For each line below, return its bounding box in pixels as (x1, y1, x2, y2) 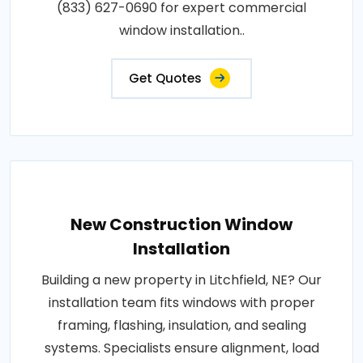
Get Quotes (129, 70, 202, 88)
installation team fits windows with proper (48, 293, 315, 313)
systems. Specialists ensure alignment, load (44, 339, 319, 358)
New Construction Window (70, 213, 293, 237)
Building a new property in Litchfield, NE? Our (41, 271, 322, 290)
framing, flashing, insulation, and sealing (57, 316, 306, 335)
